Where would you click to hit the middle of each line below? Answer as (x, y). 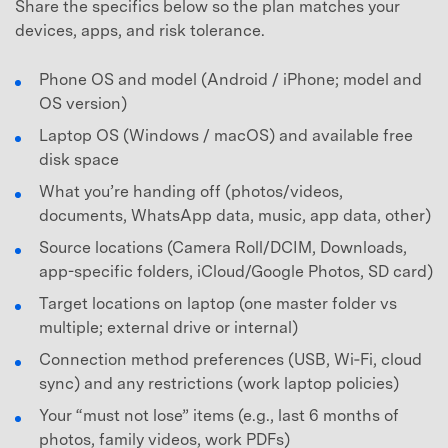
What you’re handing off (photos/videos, (191, 192)
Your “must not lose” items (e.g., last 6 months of (219, 416)
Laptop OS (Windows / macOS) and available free (226, 136)
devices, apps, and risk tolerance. (140, 30)
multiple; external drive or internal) (168, 328)
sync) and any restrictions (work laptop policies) (219, 384)
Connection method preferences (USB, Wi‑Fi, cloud (230, 360)
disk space (79, 160)
